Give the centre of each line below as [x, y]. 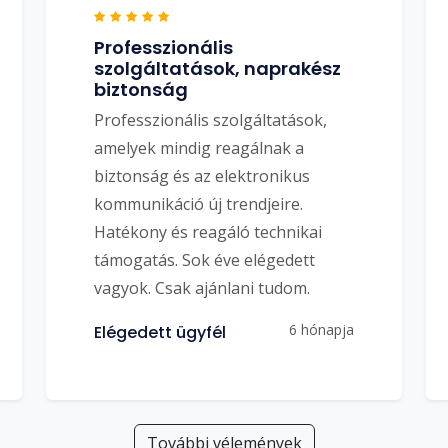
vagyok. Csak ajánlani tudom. [202, 288]
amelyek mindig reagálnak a [199, 148]
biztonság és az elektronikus [202, 176]
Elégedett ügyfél [160, 332]
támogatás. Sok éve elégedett [204, 260]
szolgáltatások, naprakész [217, 68]
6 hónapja [321, 329]
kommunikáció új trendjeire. [198, 204]
